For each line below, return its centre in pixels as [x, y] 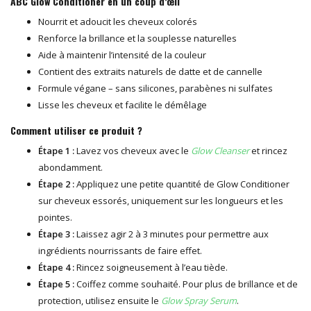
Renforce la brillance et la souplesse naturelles [137, 38]
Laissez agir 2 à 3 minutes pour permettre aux [171, 234]
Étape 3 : [56, 234]
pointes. [55, 217]
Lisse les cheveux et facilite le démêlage [123, 104]
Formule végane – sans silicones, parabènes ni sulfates [155, 88]
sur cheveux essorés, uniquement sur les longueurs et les [161, 200]
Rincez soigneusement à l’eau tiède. [151, 267]
